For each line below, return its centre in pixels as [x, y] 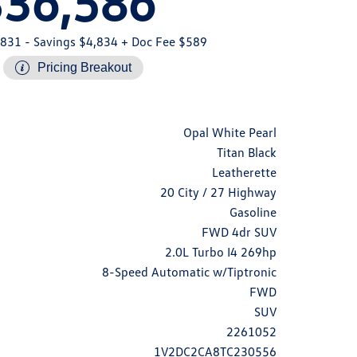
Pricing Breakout [84, 67]
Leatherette [244, 172]
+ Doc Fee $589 [162, 41]
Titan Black [247, 152]
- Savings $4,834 [69, 41]
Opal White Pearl [230, 132]
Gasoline [253, 212]
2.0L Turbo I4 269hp [221, 252]
